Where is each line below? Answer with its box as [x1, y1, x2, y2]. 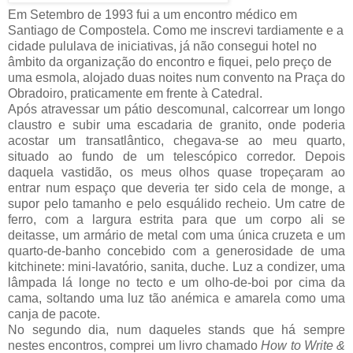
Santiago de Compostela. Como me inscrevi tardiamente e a [8, 23, 344, 37]
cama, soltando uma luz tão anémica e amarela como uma [8, 291, 345, 305]
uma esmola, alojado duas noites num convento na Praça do [8, 70, 345, 84]
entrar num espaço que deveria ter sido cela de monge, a [8, 180, 345, 195]
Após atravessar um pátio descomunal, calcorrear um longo [8, 102, 345, 116]
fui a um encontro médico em [133, 7, 297, 21]
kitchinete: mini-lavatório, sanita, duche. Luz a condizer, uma [8, 259, 345, 273]
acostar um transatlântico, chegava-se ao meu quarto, [8, 133, 345, 147]
